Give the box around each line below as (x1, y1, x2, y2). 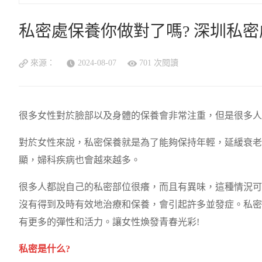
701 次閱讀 (139, 58, 178, 68)
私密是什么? (19, 244, 70, 254)
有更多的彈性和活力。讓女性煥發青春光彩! (19, 217, 199, 227)
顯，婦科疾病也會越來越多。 (19, 155, 140, 166)
